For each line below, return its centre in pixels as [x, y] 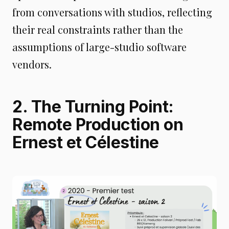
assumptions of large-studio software [99, 47]
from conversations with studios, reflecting [112, 12]
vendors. [32, 64]
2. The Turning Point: [93, 106]
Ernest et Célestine [86, 142]
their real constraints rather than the [98, 29]
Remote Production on [98, 124]
